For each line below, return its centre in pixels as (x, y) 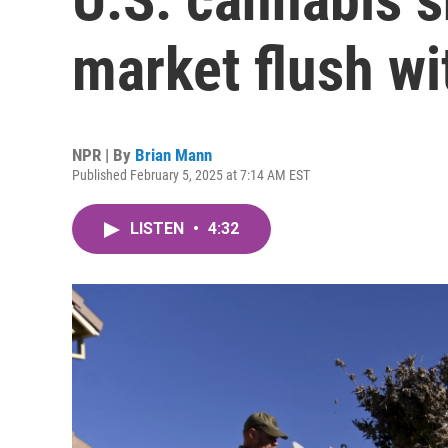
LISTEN (159, 228)
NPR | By (103, 155)
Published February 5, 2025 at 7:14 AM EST (191, 175)
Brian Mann (173, 155)
